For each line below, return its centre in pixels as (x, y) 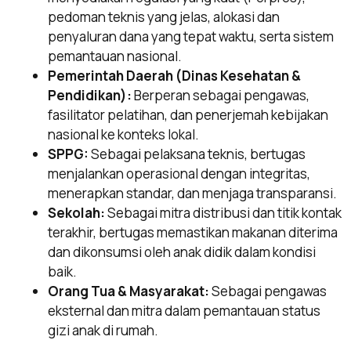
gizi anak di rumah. (103, 330)
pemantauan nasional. (115, 56)
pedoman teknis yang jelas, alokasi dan (164, 16)
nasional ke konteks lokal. (123, 134)
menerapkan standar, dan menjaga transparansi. (192, 193)
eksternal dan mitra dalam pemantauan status (184, 310)
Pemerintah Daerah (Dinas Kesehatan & (174, 75)
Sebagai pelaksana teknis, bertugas (197, 154)
